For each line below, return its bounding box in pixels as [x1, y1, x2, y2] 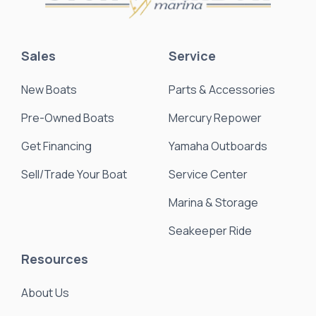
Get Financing [21, 138, 92, 154]
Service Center [169, 166, 248, 182]
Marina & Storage [169, 194, 258, 210]
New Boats [21, 81, 77, 97]
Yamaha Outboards [169, 138, 267, 154]
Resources [21, 250, 88, 267]
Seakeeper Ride [169, 222, 252, 238]
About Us [21, 284, 69, 300]
